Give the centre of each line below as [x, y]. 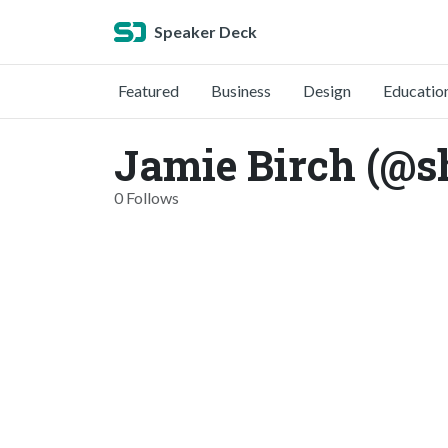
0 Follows [146, 197]
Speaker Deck [205, 31]
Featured [148, 90]
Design [327, 90]
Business [241, 90]
